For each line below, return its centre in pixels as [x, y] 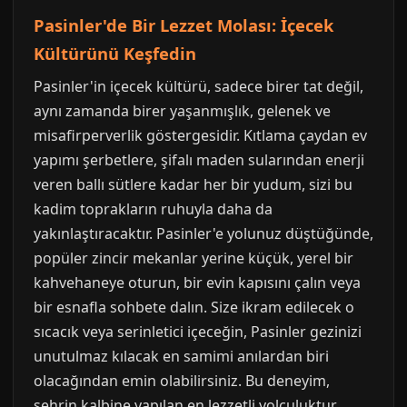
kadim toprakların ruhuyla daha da [153, 209]
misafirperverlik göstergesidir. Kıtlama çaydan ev [200, 135]
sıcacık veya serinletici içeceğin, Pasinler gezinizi [198, 332]
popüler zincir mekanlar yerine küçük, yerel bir [194, 258]
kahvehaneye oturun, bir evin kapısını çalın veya [197, 283]
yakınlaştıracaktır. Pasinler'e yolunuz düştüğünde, [203, 233]
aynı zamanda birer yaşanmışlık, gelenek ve [182, 111]
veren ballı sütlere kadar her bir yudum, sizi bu [193, 184]
